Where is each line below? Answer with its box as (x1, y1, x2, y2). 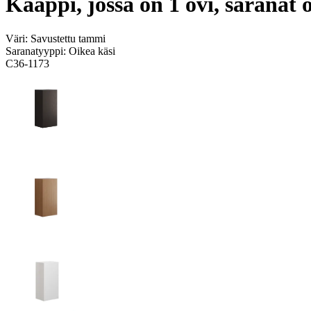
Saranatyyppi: (6, 44, 69, 57)
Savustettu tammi (31, 32, 106, 44)
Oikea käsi (69, 44, 115, 57)
